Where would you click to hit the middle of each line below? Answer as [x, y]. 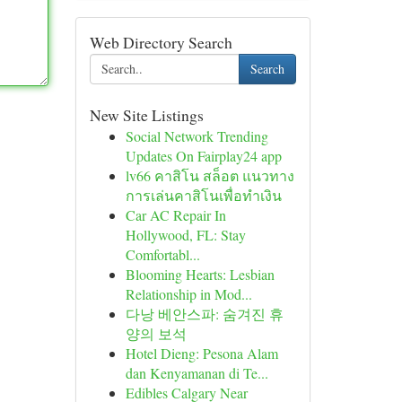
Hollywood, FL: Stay [185, 235]
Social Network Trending [197, 136]
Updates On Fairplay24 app [203, 156]
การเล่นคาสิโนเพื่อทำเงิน [203, 195]
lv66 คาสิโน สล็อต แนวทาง [210, 175]
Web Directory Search [161, 42]
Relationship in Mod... [188, 294]
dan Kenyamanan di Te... [197, 373]
